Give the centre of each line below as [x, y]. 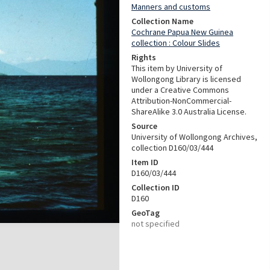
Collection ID [155, 187]
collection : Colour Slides [176, 43]
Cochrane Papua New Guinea [182, 32]
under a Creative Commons [180, 90]
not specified [155, 224]
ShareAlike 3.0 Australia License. [189, 111]
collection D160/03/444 [172, 148]
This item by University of [177, 68]
